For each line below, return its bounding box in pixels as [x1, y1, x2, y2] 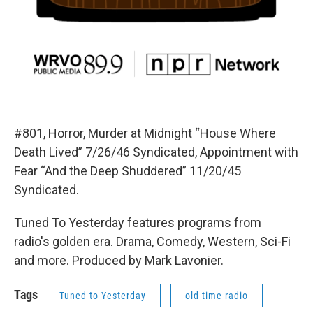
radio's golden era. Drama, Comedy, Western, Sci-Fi [14, 234, 291, 249]
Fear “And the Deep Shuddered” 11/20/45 [14, 163, 241, 179]
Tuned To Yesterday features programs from [14, 215, 261, 231]
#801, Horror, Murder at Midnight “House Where [14, 126, 276, 141]
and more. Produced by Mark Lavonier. [14, 253, 224, 268]
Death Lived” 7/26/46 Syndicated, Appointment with [14, 145, 298, 160]
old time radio [185, 290, 248, 302]
